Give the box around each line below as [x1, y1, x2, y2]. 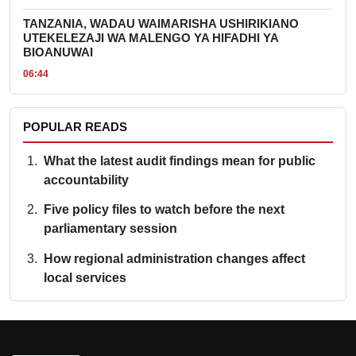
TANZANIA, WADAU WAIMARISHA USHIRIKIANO [23, 17, 299, 31]
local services [43, 271, 126, 285]
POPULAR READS [23, 120, 127, 133]
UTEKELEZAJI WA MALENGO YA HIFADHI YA [23, 32, 278, 45]
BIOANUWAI [23, 46, 93, 60]
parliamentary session [43, 222, 177, 236]
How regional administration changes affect [43, 252, 305, 266]
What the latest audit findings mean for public [43, 153, 315, 168]
